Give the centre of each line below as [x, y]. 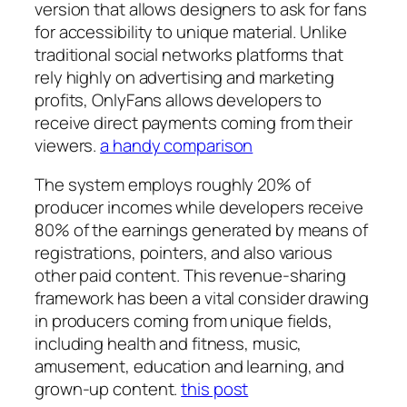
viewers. [68, 145]
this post [215, 389]
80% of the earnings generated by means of [201, 230]
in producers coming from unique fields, [184, 321]
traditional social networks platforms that [189, 54]
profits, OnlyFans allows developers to [179, 99]
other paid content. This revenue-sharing [190, 276]
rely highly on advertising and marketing [184, 77]
